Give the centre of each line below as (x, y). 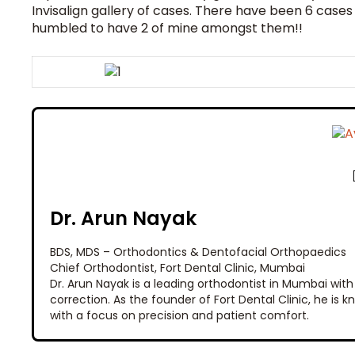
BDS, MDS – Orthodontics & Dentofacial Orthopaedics (198, 252)
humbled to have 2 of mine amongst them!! (167, 28)
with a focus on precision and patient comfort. (179, 315)
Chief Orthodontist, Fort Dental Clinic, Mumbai (177, 268)
